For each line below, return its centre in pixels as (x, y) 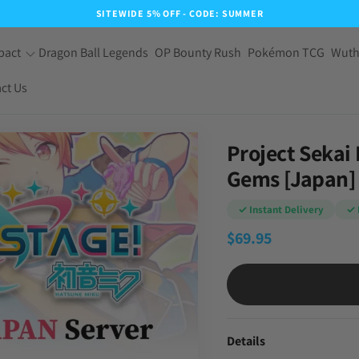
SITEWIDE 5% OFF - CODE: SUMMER (179, 13)
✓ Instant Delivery (280, 210)
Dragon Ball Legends (93, 52)
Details (246, 341)
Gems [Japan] (291, 178)
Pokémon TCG (286, 52)
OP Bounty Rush (198, 52)
